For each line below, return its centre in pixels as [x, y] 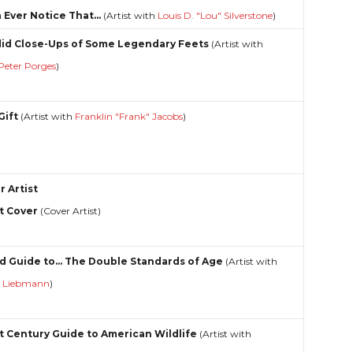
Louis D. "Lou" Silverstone [216, 15]
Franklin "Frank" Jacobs [129, 116]
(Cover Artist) [70, 210]
